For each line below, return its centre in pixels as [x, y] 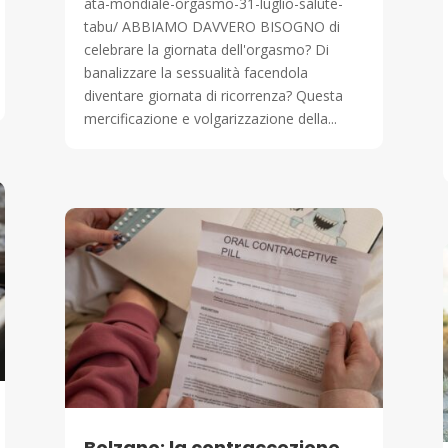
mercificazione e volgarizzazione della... [210, 119]
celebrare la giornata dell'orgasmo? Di [206, 50]
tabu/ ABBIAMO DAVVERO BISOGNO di [211, 27]
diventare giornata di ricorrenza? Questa [213, 96]
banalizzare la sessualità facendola [195, 73]
